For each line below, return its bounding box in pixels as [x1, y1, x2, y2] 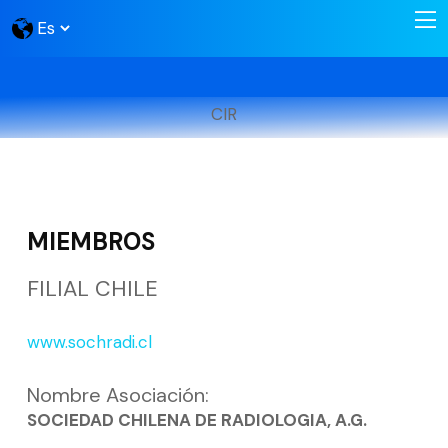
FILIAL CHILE [27, 273, 158, 303]
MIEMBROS [27, 225, 155, 257]
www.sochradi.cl [27, 330, 152, 353]
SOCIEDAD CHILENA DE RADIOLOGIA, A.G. [27, 408, 367, 431]
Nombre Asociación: [27, 381, 209, 408]
